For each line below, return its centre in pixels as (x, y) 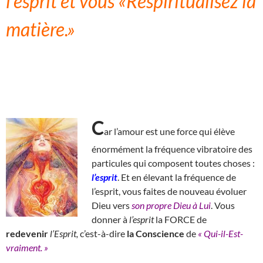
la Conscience (156, 233)
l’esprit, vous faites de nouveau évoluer (169, 191)
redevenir (27, 233)
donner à (110, 219)
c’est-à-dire (102, 233)
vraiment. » (27, 247)
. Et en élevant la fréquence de (177, 177)
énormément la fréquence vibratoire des (172, 149)
